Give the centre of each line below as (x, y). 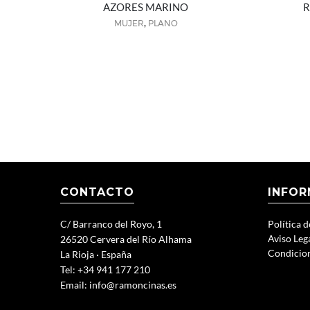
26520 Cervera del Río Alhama (126, 239)
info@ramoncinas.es (133, 284)
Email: (75, 284)
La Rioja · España (96, 254)
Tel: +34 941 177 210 (105, 269)
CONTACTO (97, 192)
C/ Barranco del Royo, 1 (111, 224)
